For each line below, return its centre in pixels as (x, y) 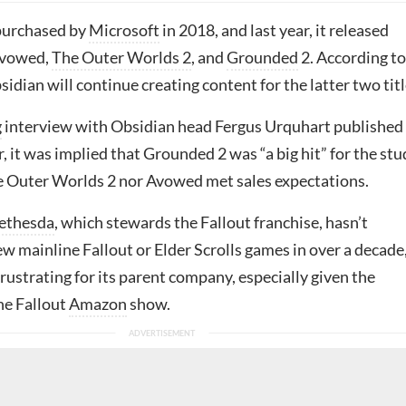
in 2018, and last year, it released (274, 30)
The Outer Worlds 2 (121, 57)
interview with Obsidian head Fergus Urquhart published (203, 126)
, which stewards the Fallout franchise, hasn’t (211, 222)
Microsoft (124, 30)
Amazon (98, 304)
